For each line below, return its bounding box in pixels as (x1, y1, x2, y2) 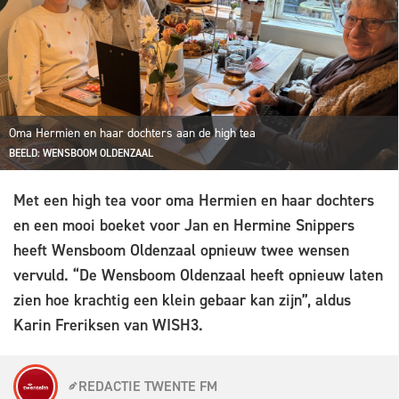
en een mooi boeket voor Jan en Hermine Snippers (13, 215, 354, 237)
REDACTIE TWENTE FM (78, 376, 217, 395)
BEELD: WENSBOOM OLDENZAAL (9, 146, 153, 161)
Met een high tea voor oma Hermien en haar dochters (13, 190, 374, 212)
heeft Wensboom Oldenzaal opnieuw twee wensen (13, 240, 349, 262)
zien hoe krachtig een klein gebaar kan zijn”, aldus (13, 289, 351, 312)
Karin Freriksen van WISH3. (13, 314, 203, 337)
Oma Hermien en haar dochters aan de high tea (9, 125, 256, 142)
